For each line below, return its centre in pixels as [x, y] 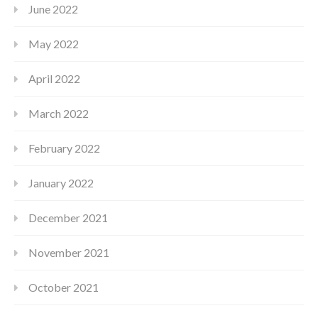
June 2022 [53, 9]
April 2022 [54, 79]
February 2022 [64, 148]
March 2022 [59, 114]
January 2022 [61, 183]
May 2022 [54, 44]
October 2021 [64, 287]
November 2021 [69, 253]
